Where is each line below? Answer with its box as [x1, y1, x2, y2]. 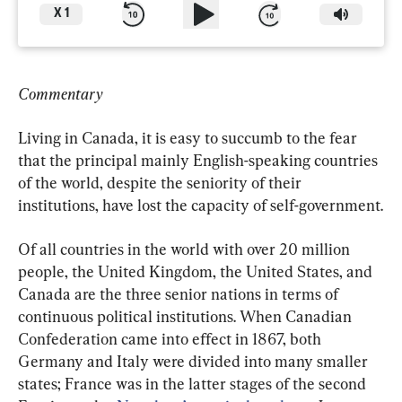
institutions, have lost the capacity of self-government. [18, 195, 383, 214]
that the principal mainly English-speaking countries [18, 150, 381, 170]
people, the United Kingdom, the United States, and [18, 261, 376, 281]
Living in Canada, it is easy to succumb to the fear [18, 127, 361, 147]
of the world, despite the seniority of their [18, 172, 305, 192]
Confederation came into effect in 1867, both [18, 328, 325, 348]
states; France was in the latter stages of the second [18, 373, 370, 393]
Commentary [18, 83, 102, 103]
